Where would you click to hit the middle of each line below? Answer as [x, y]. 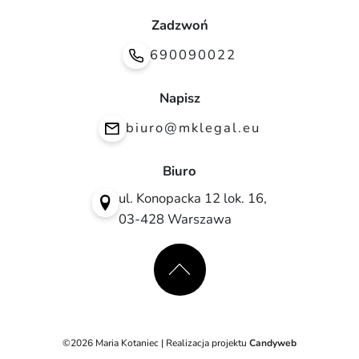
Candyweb [273, 343]
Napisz [179, 98]
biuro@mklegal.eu [194, 128]
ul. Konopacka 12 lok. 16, [193, 198]
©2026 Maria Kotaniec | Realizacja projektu [156, 343]
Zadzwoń [179, 25]
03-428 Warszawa [175, 219]
